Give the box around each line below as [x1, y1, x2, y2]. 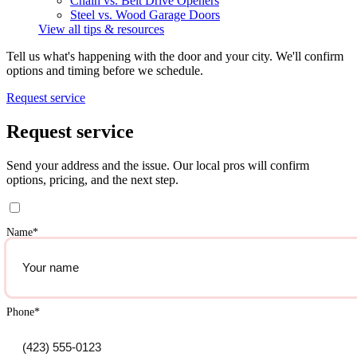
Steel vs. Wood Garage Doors [70, 8, 220, 22]
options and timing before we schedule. [6, 64, 203, 78]
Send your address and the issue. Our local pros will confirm [6, 159, 309, 173]
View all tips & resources [38, 22, 164, 37]
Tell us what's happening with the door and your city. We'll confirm [6, 49, 343, 64]
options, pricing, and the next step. [6, 173, 178, 187]
